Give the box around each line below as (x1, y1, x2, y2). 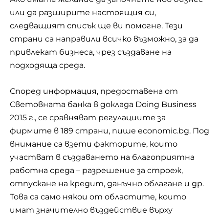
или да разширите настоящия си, (10, 8, 156, 17)
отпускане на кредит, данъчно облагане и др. (10, 178, 204, 188)
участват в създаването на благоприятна (10, 152, 195, 162)
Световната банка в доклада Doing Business (10, 99, 197, 109)
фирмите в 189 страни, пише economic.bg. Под (10, 126, 209, 135)
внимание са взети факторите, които (10, 139, 177, 149)
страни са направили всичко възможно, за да (10, 34, 198, 44)
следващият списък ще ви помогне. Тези (10, 21, 183, 30)
